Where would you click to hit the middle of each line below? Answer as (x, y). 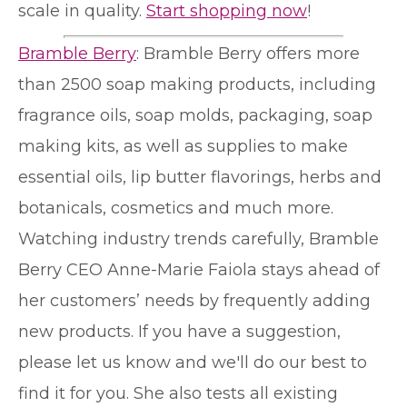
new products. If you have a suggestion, (179, 331)
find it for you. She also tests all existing (178, 393)
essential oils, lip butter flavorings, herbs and (200, 177)
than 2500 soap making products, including (197, 84)
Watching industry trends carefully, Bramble (199, 238)
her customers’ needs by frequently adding (194, 300)
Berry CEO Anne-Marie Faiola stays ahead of (199, 269)
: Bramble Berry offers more (248, 53)
